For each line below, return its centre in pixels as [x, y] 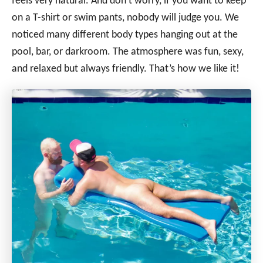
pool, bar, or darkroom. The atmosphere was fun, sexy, [128, 52]
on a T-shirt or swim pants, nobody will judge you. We [125, 18]
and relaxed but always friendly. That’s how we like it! [126, 69]
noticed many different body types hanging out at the [125, 35]
